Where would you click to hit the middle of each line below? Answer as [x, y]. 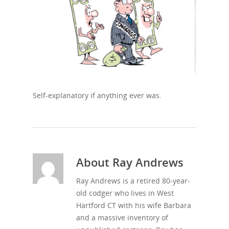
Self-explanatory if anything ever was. [97, 95]
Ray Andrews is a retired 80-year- [133, 180]
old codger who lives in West [125, 193]
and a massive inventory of [122, 217]
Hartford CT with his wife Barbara [134, 205]
